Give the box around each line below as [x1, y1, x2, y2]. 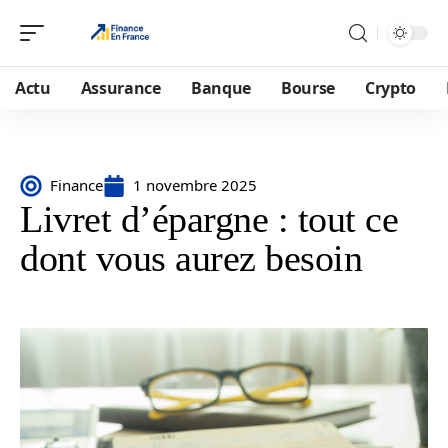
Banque [190, 77, 251, 99]
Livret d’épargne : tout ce [20, 198, 398, 240]
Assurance [80, 77, 161, 99]
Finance [50, 175, 103, 195]
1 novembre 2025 [133, 175, 257, 195]
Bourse [280, 77, 336, 99]
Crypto [365, 77, 417, 99]
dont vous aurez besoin [20, 237, 362, 279]
